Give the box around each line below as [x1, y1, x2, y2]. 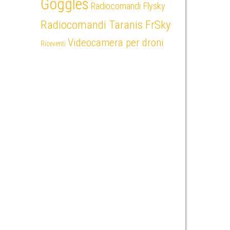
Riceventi [40, 40, 66, 48]
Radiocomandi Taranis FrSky [40, 18, 171, 32]
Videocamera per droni [67, 36, 164, 49]
